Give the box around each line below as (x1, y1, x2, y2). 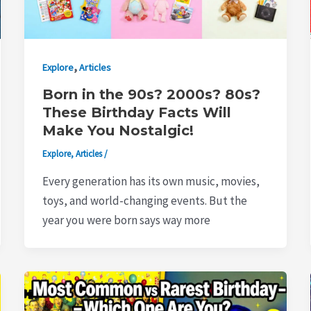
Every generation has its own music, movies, (42, 174, 260, 190)
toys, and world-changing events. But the (42, 193, 247, 209)
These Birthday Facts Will (42, 104, 231, 121)
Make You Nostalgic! (42, 122, 194, 140)
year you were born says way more (42, 212, 210, 228)
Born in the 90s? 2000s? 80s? (42, 86, 260, 103)
